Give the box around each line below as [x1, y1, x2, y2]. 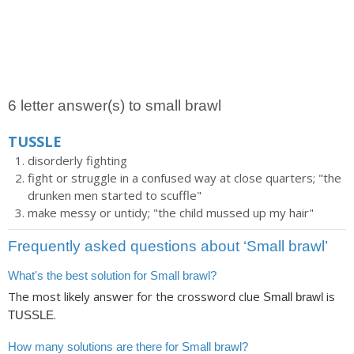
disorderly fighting [28, 153, 127, 168]
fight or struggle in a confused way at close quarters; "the [28, 170, 341, 186]
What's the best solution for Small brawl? [8, 269, 217, 282]
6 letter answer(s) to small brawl [8, 97, 221, 114]
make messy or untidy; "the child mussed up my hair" [28, 205, 314, 220]
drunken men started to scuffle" [28, 187, 201, 203]
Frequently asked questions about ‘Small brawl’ [8, 238, 328, 254]
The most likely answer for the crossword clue [8, 288, 263, 305]
